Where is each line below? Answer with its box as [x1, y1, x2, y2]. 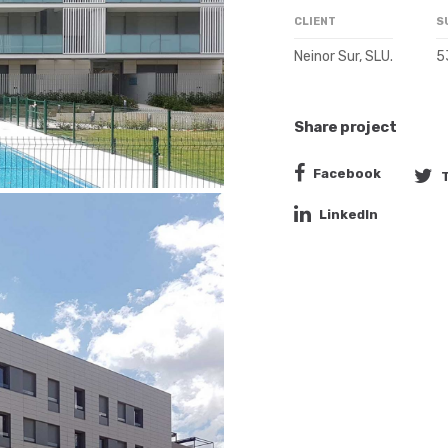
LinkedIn [319, 207, 378, 222]
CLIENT [294, 15, 336, 28]
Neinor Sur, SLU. [294, 48, 393, 65]
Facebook [313, 166, 381, 181]
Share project [294, 118, 397, 136]
